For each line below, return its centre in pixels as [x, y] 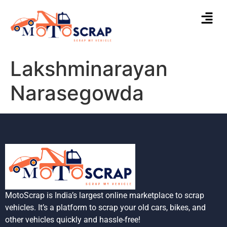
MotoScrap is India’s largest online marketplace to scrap [105, 196]
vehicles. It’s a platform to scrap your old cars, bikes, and [105, 208]
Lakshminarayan [89, 68]
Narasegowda [77, 93]
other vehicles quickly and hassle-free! [73, 220]
